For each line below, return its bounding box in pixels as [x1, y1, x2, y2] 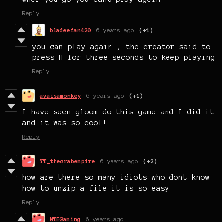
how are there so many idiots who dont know [22, 173, 210, 182]
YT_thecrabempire [40, 158, 95, 165]
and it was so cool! [22, 119, 107, 127]
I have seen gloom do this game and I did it [22, 108, 214, 116]
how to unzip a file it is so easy [22, 184, 169, 193]
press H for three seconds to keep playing [32, 54, 215, 62]
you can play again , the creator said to [32, 43, 211, 51]
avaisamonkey [40, 92, 81, 99]
